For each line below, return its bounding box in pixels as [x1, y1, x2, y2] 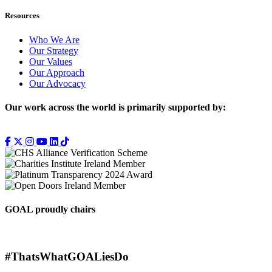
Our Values [29, 56, 72, 67]
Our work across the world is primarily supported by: [5, 101, 226, 112]
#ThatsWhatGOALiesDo [5, 250, 129, 263]
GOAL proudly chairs [5, 204, 95, 215]
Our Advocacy [29, 78, 86, 89]
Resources [5, 11, 39, 21]
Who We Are [29, 34, 80, 45]
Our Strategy [29, 45, 78, 56]
